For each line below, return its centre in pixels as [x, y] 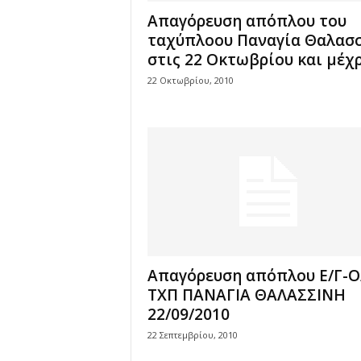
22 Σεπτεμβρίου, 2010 [192, 335]
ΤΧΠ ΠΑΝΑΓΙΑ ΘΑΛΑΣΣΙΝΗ [246, 295]
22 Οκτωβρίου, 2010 [190, 80]
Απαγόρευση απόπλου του [247, 21]
